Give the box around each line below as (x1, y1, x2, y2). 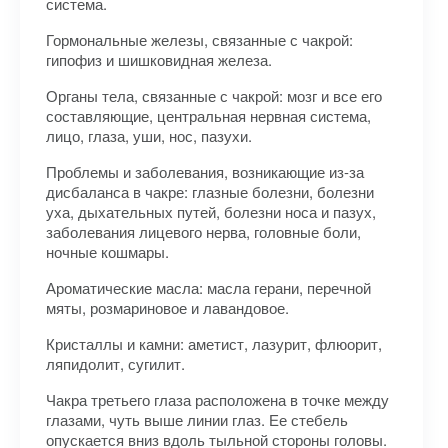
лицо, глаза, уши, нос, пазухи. (46, 125, 252, 146)
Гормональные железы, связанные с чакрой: (46, 29, 353, 50)
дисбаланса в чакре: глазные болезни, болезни (46, 181, 374, 202)
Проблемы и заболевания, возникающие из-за (46, 161, 364, 182)
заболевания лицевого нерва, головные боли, (46, 221, 361, 242)
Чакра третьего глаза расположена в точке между (46, 389, 389, 410)
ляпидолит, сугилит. (46, 353, 185, 374)
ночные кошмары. (46, 241, 169, 262)
